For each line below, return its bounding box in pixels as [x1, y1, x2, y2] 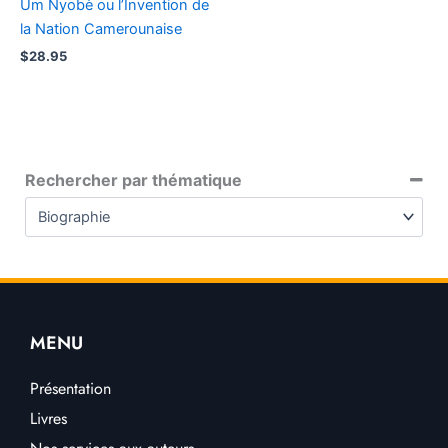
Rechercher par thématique [25, 169, 242, 190]
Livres [30, 407, 67, 430]
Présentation [30, 377, 111, 400]
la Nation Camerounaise [20, 19, 182, 38]
